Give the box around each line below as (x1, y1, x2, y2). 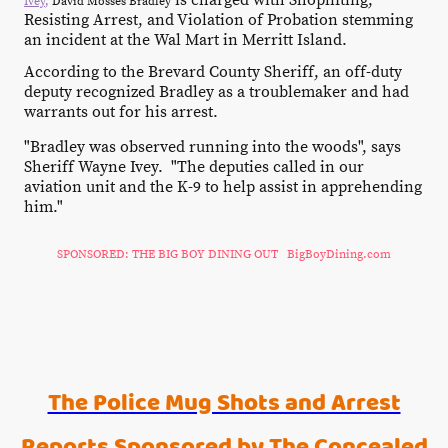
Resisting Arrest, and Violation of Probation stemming (24, 10, 413, 31)
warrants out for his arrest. (24, 102, 218, 123)
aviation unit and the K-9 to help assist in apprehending (24, 177, 422, 198)
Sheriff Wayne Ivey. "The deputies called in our (24, 157, 364, 178)
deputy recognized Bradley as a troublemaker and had (24, 82, 409, 103)
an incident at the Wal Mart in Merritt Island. (24, 30, 347, 51)
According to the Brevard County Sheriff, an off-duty (24, 62, 402, 83)
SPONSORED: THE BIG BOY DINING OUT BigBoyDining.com (57, 246, 391, 262)
